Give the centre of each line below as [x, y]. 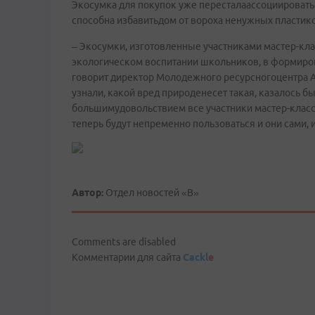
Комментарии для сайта [127, 257]
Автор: [88, 193]
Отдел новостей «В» [151, 193]
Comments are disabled [124, 242]
